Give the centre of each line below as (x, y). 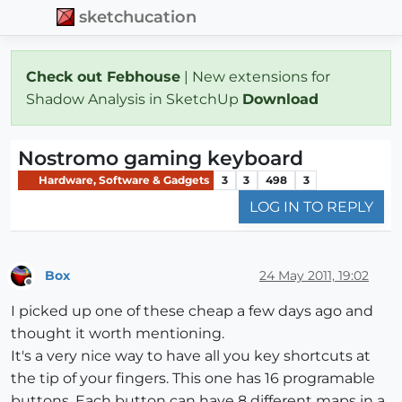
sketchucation (138, 17)
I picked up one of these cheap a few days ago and (192, 311)
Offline (45, 290)
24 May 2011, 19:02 (314, 275)
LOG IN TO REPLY (311, 207)
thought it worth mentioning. (118, 334)
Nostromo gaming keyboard (161, 158)
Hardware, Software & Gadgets (122, 179)
